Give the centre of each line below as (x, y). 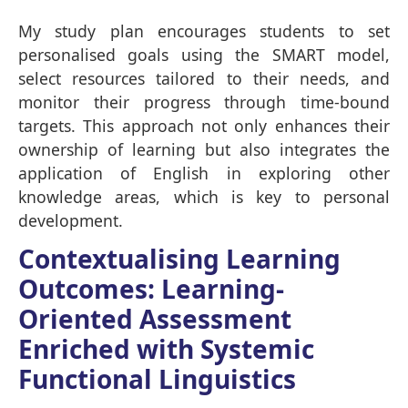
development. (71, 220)
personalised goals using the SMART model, (204, 54)
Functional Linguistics (157, 378)
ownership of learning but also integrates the (204, 149)
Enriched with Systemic (166, 348)
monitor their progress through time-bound (204, 102)
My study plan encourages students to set (204, 31)
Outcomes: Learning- (151, 288)
